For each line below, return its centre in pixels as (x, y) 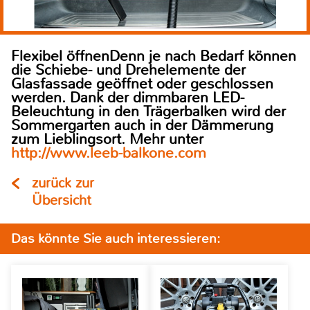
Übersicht (62, 201)
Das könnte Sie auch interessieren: (116, 239)
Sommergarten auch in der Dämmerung (142, 126)
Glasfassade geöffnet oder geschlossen (142, 84)
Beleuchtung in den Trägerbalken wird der (148, 112)
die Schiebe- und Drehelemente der (128, 70)
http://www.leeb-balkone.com (109, 153)
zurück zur (63, 183)
